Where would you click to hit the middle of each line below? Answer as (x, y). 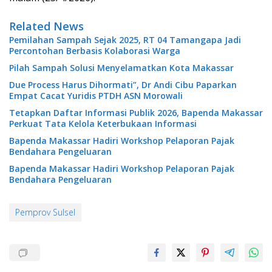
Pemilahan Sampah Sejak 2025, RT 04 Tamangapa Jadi (125, 40)
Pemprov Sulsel (45, 212)
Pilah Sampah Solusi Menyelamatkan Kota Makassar (121, 68)
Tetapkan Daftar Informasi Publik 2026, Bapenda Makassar (136, 113)
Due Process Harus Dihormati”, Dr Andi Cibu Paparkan (123, 85)
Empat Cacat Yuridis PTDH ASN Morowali (96, 96)
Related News (46, 26)
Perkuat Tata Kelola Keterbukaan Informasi (103, 124)
